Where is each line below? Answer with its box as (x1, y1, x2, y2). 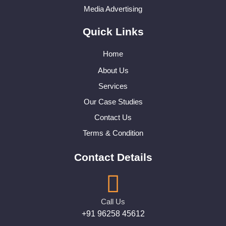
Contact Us (94, 113, 132, 122)
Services (98, 82, 128, 91)
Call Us (101, 197, 125, 206)
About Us (97, 66, 129, 75)
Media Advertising (84, 5, 142, 14)
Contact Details (74, 151, 152, 163)
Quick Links (82, 26, 144, 38)
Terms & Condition (83, 129, 143, 138)
